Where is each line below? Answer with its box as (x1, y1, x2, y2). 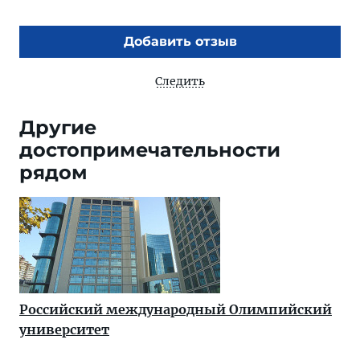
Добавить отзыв (123, 34, 237, 49)
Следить (155, 74, 205, 88)
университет (19, 321, 109, 337)
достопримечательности (19, 138, 280, 162)
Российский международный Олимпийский (19, 301, 332, 317)
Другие (19, 116, 96, 139)
